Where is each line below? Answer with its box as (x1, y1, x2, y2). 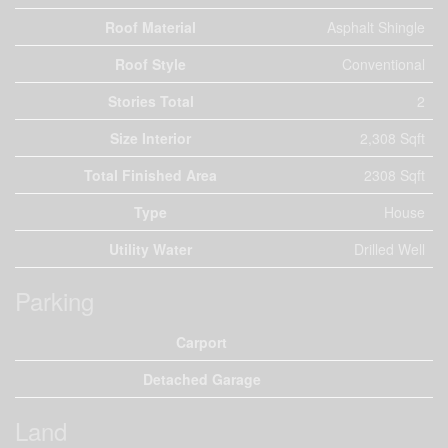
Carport (176, 332, 227, 352)
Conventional (342, 54, 425, 74)
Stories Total (107, 91, 194, 111)
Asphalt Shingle (327, 17, 425, 37)
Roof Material (105, 17, 196, 37)
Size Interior (110, 128, 191, 148)
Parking (15, 283, 94, 318)
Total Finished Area (84, 165, 217, 185)
